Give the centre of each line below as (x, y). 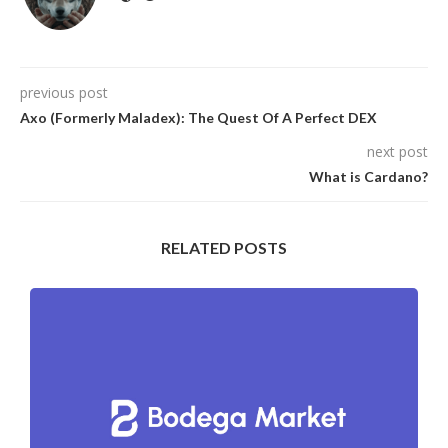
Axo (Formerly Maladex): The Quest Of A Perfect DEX (198, 117)
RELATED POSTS (224, 247)
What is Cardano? (368, 176)
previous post (64, 92)
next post (397, 151)
